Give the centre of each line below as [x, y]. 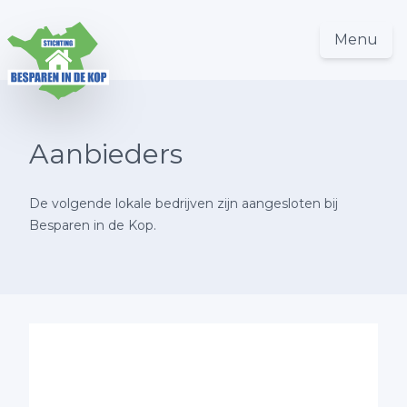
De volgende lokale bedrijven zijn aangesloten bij [184, 203]
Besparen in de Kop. [93, 225]
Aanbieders [106, 154]
